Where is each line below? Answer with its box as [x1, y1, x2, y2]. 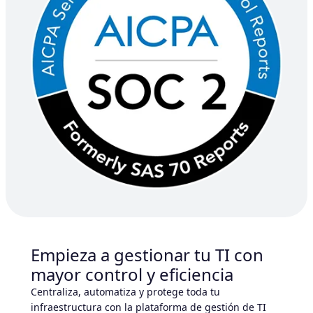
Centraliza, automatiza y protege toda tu [31, 285, 220, 299]
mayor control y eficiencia [31, 263, 233, 286]
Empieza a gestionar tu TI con [31, 243, 263, 267]
